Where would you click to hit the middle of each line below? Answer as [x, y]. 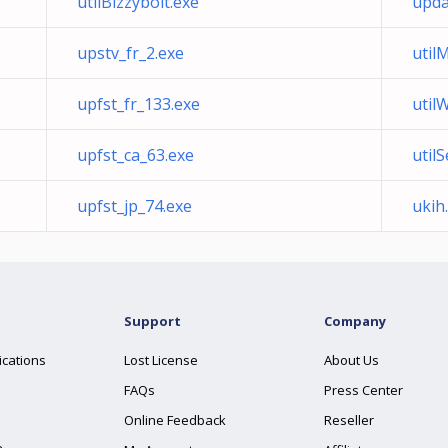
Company [355, 321]
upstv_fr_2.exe [130, 53]
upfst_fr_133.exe [138, 104]
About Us [351, 360]
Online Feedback [175, 420]
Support [152, 321]
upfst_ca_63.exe [135, 155]
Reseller [349, 420]
